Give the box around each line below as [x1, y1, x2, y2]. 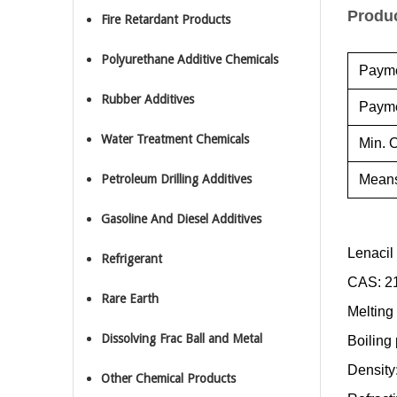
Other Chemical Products [101, 371, 236, 385]
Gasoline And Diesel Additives [101, 212, 261, 226]
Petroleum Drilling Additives [101, 172, 252, 186]
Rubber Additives [101, 92, 194, 106]
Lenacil [347, 245, 393, 261]
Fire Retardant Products [101, 12, 230, 27]
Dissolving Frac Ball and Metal [101, 331, 262, 346]
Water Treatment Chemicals [101, 132, 249, 146]
